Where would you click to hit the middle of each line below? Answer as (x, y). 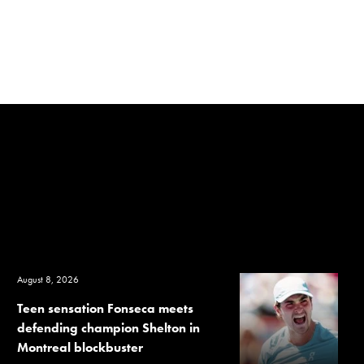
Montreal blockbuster (80, 347)
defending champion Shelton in (109, 327)
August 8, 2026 (48, 279)
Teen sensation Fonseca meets (106, 308)
